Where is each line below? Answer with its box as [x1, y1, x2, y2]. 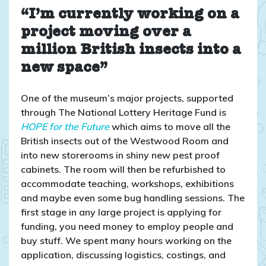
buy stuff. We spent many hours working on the [21, 234, 232, 246]
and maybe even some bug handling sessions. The [21, 191, 245, 204]
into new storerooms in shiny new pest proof [21, 148, 220, 161]
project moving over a [21, 26, 191, 40]
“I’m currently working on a [21, 8, 239, 23]
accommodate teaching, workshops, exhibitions [21, 177, 234, 189]
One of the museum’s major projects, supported [21, 91, 233, 104]
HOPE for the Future [21, 120, 109, 132]
